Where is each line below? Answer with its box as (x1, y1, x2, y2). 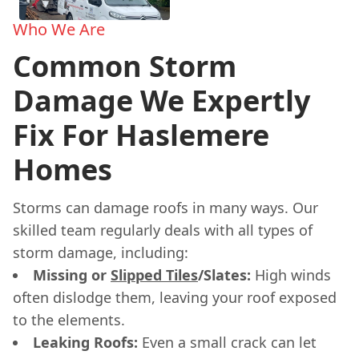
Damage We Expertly (13, 80, 310, 120)
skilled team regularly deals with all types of (13, 220, 313, 240)
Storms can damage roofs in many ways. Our (13, 197, 318, 217)
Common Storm (13, 46, 236, 86)
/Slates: (198, 264, 251, 284)
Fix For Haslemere (13, 115, 269, 155)
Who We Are (13, 18, 105, 40)
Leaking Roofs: (33, 332, 138, 352)
